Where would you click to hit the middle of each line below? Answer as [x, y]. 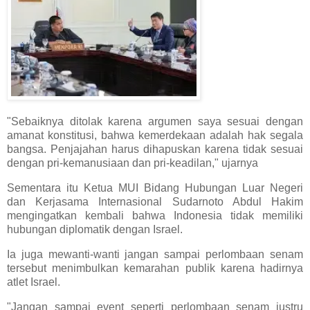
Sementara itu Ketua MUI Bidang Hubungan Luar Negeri [155, 188]
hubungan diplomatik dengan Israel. [95, 230]
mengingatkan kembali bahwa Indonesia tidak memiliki [155, 216]
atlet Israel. [34, 282]
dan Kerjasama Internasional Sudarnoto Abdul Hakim [155, 202]
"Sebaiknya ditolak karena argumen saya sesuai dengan [155, 122]
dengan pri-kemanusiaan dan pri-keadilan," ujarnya [133, 163]
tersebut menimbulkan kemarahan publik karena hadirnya [155, 268]
